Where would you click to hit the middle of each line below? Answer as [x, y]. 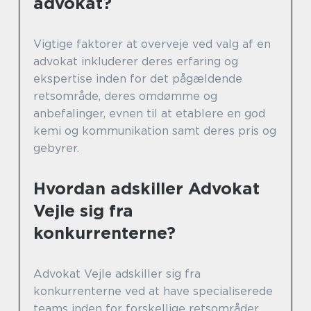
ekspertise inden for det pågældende [138, 79]
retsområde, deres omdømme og [125, 96]
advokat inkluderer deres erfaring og [136, 62]
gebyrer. [56, 149]
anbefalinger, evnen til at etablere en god [149, 114]
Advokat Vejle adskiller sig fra [117, 274]
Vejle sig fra [83, 211]
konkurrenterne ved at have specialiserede [153, 292]
